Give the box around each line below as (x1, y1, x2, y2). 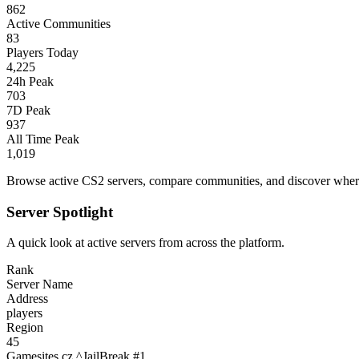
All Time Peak (6, 131, 79, 146)
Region (6, 321, 43, 335)
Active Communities (6, 16, 111, 30)
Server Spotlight (6, 203, 113, 220)
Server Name (6, 277, 73, 292)
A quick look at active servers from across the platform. (6, 236, 284, 250)
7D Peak (6, 103, 50, 117)
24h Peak (6, 74, 54, 88)
